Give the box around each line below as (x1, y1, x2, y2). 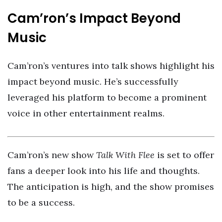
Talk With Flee (96, 149, 155, 161)
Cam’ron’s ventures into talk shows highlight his (7, 60, 215, 72)
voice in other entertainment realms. (7, 108, 165, 119)
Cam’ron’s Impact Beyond (7, 9, 181, 28)
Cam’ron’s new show (7, 149, 96, 161)
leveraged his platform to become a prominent (7, 92, 207, 104)
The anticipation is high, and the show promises (7, 180, 214, 192)
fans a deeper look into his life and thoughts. (7, 165, 200, 176)
